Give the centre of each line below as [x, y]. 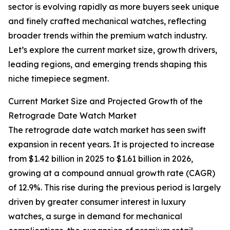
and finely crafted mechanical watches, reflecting [107, 21]
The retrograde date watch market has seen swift [107, 130]
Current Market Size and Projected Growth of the [106, 101]
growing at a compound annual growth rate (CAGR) [112, 173]
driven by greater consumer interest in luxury [97, 202]
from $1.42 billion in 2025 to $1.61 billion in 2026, [101, 159]
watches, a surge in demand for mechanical [95, 216]
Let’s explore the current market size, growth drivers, [113, 50]
